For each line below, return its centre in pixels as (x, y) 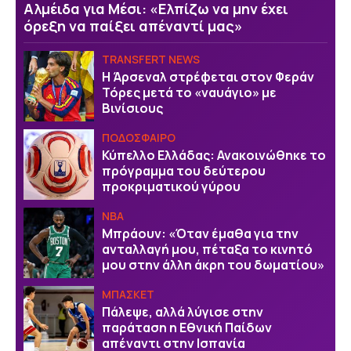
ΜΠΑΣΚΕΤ (128, 295)
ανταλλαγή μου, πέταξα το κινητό (207, 249)
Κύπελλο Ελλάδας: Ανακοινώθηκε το (214, 155)
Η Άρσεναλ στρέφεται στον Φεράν (208, 76)
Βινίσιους (132, 108)
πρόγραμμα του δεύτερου (184, 170)
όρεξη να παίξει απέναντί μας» (133, 26)
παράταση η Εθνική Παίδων (187, 327)
